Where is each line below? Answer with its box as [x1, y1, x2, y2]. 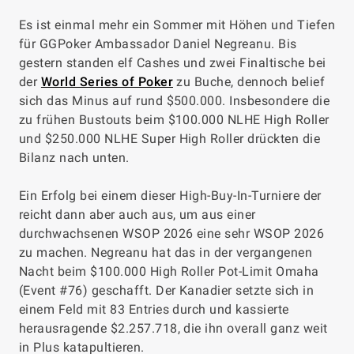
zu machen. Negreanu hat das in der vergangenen [19, 245, 313, 261]
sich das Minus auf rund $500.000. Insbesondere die [19, 93, 330, 109]
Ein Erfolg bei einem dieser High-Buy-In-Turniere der [19, 188, 322, 204]
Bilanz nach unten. [19, 150, 130, 166]
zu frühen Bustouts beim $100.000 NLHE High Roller [19, 112, 330, 128]
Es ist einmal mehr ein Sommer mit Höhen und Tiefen [19, 17, 336, 33]
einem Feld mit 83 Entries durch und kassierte [19, 302, 289, 318]
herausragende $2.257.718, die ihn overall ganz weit [19, 321, 328, 337]
